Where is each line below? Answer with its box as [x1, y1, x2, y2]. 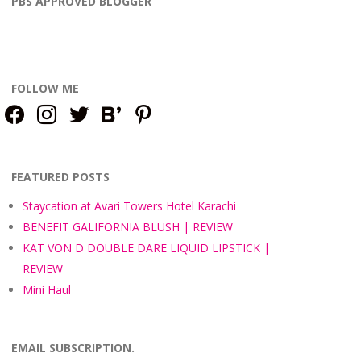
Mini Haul [23, 282, 71, 298]
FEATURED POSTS [11, 169, 110, 185]
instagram [35, 106, 87, 121]
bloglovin [99, 106, 146, 121]
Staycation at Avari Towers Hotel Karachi [23, 198, 236, 214]
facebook [2, 106, 52, 121]
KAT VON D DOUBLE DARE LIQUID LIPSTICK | [23, 240, 270, 256]
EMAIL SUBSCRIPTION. [11, 340, 135, 356]
